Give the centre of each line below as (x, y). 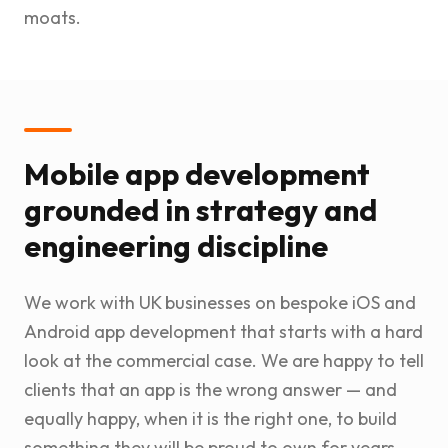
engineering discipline (176, 246)
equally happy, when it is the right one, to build (210, 419)
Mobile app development (197, 174)
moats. (52, 18)
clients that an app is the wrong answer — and (210, 390)
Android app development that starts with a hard (223, 332)
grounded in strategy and (200, 210)
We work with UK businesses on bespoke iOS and (220, 303)
